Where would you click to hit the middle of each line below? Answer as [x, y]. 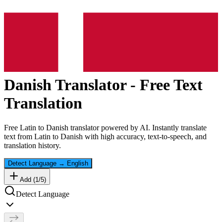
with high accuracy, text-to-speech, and [145, 136]
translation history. [32, 145]
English [78, 163]
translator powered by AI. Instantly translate [138, 127]
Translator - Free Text [127, 85]
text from [19, 136]
